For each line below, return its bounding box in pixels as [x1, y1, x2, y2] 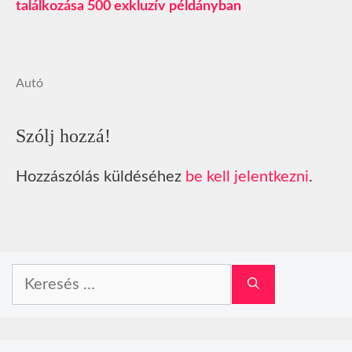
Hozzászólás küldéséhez [16, 169, 185, 185]
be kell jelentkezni [185, 169, 309, 185]
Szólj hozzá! [16, 126, 111, 147]
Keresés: [11, 267, 59, 281]
